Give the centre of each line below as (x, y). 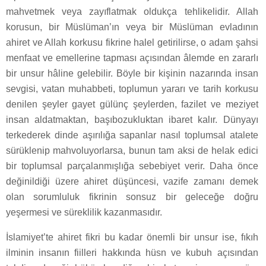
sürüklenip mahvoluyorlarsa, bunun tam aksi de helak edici (132, 151)
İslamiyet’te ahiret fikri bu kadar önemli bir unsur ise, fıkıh (132, 237)
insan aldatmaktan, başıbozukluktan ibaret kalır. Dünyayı (132, 120)
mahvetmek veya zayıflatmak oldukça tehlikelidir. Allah (132, 12)
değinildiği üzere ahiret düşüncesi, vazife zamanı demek (132, 182)
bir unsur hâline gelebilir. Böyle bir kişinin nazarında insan (132, 74)
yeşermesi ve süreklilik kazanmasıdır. (84, 213)
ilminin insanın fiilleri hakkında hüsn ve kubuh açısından (132, 253)
